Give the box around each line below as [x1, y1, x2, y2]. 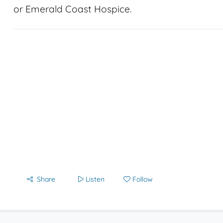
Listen [86, 175, 105, 184]
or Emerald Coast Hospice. [13, 3, 131, 15]
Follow [132, 175, 153, 184]
